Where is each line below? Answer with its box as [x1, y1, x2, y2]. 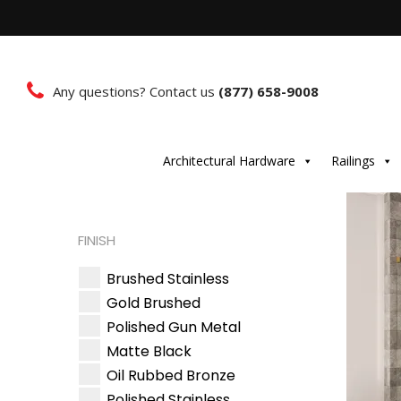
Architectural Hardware [162, 152, 295, 169]
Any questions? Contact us [53, 81, 218, 100]
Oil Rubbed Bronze [107, 365, 235, 386]
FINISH [78, 231, 115, 250]
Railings [330, 152, 375, 169]
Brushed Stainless [107, 269, 229, 289]
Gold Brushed [107, 293, 200, 313]
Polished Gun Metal [107, 317, 241, 337]
